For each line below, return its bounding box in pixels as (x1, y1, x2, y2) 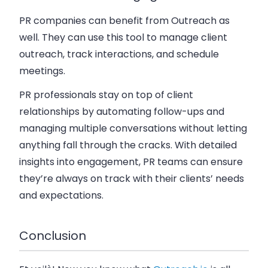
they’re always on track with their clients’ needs (19, 171, 244, 185)
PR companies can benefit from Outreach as (19, 13, 230, 28)
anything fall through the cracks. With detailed (19, 138, 237, 152)
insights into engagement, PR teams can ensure (19, 154, 243, 169)
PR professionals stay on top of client (19, 87, 193, 102)
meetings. (19, 63, 65, 78)
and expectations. (19, 188, 103, 202)
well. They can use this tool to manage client (19, 30, 227, 44)
